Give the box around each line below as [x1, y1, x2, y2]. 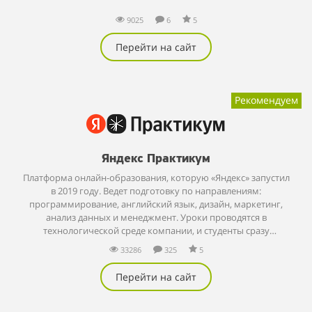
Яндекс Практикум [102, 152, 210, 166]
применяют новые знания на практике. [70, 237, 242, 250]
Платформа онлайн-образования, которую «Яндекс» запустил [22, 171, 290, 184]
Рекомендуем [235, 93, 298, 107]
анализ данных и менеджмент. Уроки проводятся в [45, 211, 180, 224]
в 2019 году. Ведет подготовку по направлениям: [51, 185, 261, 197]
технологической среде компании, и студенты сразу [42, 224, 270, 237]
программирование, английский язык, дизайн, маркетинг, [29, 198, 283, 210]
